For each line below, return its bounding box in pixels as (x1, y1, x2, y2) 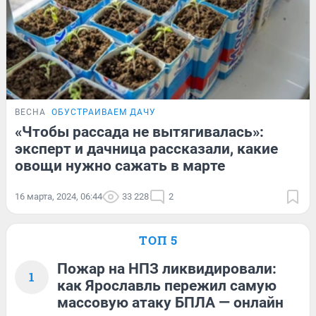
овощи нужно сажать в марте (15, 157, 225, 174)
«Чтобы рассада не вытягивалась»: (15, 123, 264, 140)
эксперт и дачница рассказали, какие (15, 140, 278, 157)
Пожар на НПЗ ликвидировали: (57, 260, 276, 277)
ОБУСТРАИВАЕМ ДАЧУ (51, 107, 156, 117)
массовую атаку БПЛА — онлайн (57, 293, 284, 311)
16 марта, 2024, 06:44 (15, 190, 102, 202)
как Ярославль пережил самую (57, 276, 276, 294)
